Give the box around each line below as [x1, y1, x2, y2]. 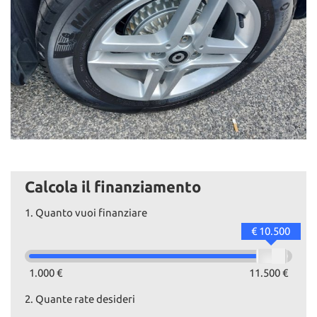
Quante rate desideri [35, 292, 135, 305]
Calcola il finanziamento [25, 177, 201, 195]
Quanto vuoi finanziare [35, 206, 147, 219]
